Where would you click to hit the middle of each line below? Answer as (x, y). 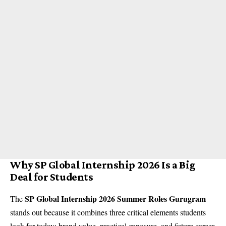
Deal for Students (52, 177)
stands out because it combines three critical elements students (108, 212)
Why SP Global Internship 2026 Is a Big (103, 165)
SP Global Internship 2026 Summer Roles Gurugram (115, 199)
